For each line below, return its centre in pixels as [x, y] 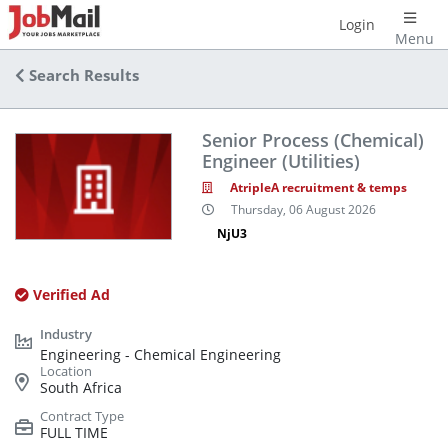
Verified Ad [69, 294]
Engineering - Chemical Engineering [160, 354]
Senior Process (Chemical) [312, 140]
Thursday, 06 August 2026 [303, 209]
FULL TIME [74, 432]
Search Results [82, 75]
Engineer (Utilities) [280, 161]
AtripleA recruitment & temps [318, 187]
